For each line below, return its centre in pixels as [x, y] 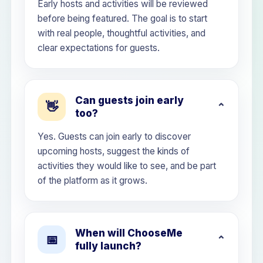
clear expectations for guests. [99, 48]
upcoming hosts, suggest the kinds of [114, 151]
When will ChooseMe [129, 233]
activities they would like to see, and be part [127, 166]
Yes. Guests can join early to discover [114, 136]
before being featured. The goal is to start [122, 18]
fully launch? [108, 246]
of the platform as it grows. [92, 181]
